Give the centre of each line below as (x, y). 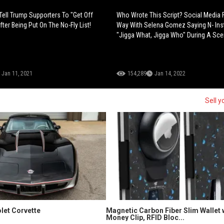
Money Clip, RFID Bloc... (145, 218)
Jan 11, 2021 (17, 74)
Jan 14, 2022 (170, 74)
